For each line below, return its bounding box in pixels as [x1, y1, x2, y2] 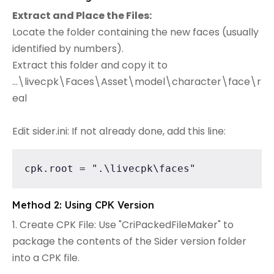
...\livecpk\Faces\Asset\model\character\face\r [12, 74, 261, 89]
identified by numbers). [12, 41, 124, 56]
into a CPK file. [12, 250, 80, 265]
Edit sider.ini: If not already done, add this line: [12, 124, 226, 138]
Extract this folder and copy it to [12, 57, 170, 72]
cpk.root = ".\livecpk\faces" [24, 162, 196, 174]
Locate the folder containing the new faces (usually [12, 24, 259, 39]
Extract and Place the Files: [12, 8, 152, 23]
